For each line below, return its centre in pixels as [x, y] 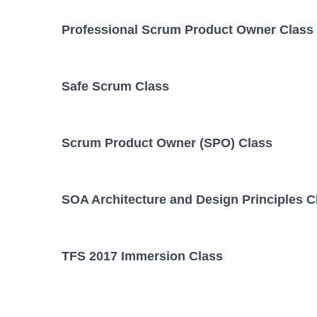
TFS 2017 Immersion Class [142, 257]
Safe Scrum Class [115, 86]
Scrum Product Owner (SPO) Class [167, 143]
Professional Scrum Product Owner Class [188, 29]
